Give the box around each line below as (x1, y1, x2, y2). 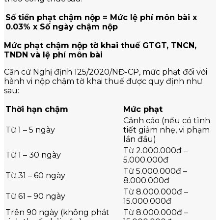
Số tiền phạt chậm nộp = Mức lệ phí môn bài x (5, 12, 197, 22)
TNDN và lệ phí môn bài (4, 50, 103, 59)
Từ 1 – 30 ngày (5, 150, 61, 160)
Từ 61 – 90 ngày (5, 191, 65, 201)
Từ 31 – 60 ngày (5, 170, 65, 180)
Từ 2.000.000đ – (123, 145, 188, 155)
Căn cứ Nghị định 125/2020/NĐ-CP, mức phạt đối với (4, 67, 207, 77)
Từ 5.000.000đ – (123, 166, 187, 176)
